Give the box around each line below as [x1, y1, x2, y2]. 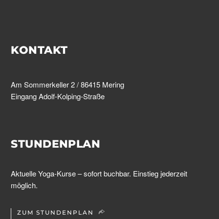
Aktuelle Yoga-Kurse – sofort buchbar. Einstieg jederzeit [11, 168, 188, 178]
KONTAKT [11, 43, 68, 57]
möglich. [11, 179, 38, 190]
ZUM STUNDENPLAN [17, 208, 94, 216]
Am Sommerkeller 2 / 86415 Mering [11, 79, 125, 89]
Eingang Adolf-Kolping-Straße [11, 90, 105, 101]
